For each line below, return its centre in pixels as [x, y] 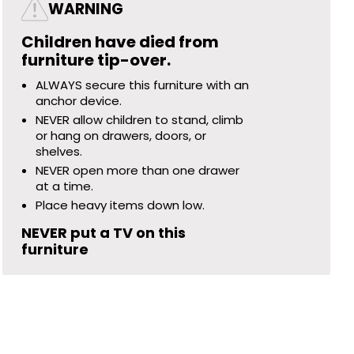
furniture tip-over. [96, 60]
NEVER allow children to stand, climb [140, 120]
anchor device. [79, 101]
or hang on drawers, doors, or [121, 136]
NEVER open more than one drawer [138, 170]
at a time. [65, 186]
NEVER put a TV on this [104, 233]
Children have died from [121, 42]
